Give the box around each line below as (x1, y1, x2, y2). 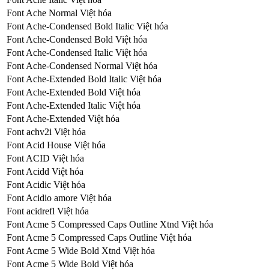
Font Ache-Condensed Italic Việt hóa (7, 47, 147, 58)
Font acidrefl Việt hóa (7, 205, 89, 216)
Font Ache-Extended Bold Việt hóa (7, 86, 141, 97)
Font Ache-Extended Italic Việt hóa (7, 100, 141, 110)
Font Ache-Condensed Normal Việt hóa (7, 60, 157, 71)
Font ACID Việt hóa (7, 153, 84, 163)
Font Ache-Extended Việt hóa (7, 113, 119, 124)
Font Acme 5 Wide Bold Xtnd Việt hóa (7, 245, 155, 256)
